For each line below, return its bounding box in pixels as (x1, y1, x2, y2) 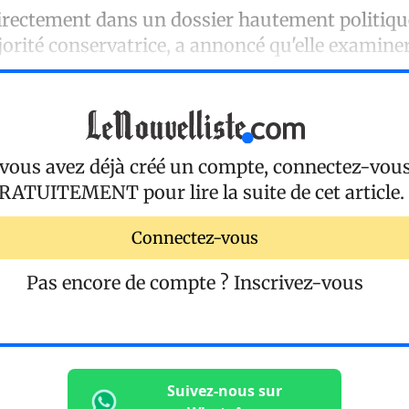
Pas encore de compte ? (26, 271, 234, 295)
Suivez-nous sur (167, 381, 282, 402)
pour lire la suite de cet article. (139, 181, 404, 204)
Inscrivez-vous (234, 271, 363, 295)
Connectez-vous (131, 226, 259, 248)
